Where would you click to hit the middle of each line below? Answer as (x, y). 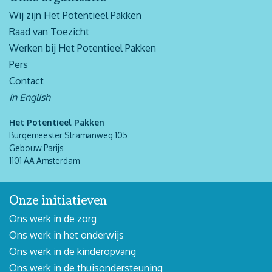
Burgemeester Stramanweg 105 (68, 135)
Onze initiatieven (58, 200)
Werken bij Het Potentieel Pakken (83, 48)
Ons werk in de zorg (53, 219)
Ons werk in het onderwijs (66, 235)
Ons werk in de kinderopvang (73, 251)
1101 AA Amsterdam (44, 161)
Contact (26, 81)
